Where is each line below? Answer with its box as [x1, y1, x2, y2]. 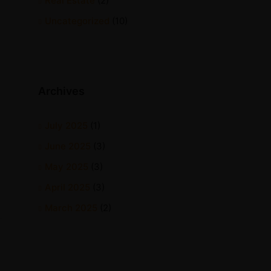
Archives [38, 85, 85, 97]
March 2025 [45, 202, 97, 214]
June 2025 [45, 140, 91, 152]
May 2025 [45, 161, 88, 172]
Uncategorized [45, 15, 109, 27]
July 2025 [45, 120, 88, 131]
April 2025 [45, 181, 90, 193]
